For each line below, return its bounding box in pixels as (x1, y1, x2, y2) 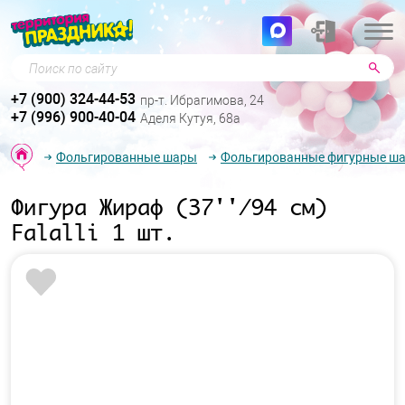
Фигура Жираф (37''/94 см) (11, 189, 327, 225)
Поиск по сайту (10, 55, 113, 73)
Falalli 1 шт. (11, 214, 175, 250)
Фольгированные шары (56, 149, 197, 165)
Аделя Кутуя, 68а (140, 111, 240, 127)
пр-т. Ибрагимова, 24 (140, 93, 264, 108)
